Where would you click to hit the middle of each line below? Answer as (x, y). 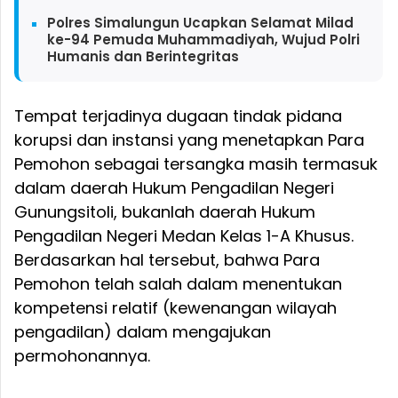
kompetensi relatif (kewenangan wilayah (175, 307)
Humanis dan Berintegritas (143, 56)
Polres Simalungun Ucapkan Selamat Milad (200, 22)
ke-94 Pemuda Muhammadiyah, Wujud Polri (203, 39)
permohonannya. (82, 355)
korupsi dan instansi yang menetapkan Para (189, 139)
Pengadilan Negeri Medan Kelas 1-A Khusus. (184, 235)
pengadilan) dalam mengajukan (143, 331)
